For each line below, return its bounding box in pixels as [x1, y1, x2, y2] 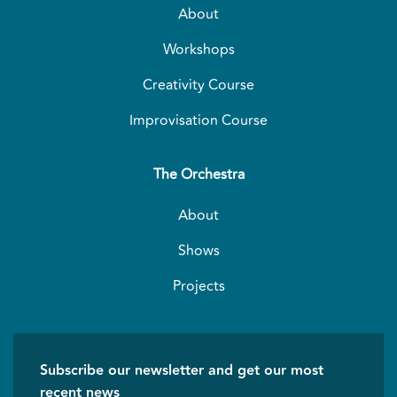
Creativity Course [143, 74, 254, 97]
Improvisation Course [129, 110, 268, 132]
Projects [172, 275, 225, 297]
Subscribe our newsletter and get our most [40, 360, 323, 383]
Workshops [162, 39, 235, 61]
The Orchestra [152, 164, 245, 186]
